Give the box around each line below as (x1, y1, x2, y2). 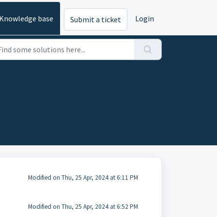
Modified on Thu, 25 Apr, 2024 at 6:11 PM (28, 173, 138, 182)
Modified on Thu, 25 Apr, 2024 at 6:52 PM (28, 202, 138, 211)
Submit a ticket (70, 15, 121, 25)
